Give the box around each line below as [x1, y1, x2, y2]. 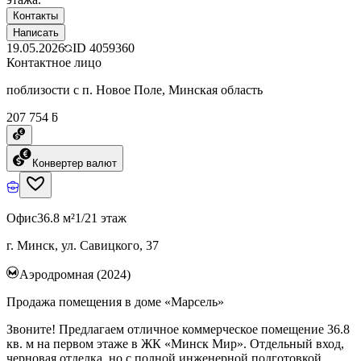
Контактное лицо [6, 55, 102, 69]
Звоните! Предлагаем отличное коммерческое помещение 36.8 [6, 322, 350, 336]
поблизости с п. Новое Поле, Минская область [6, 82, 263, 97]
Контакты [13, 9, 58, 22]
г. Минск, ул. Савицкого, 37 [6, 238, 159, 252]
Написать [13, 26, 59, 39]
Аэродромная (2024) [19, 267, 131, 281]
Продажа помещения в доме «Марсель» [6, 294, 224, 309]
